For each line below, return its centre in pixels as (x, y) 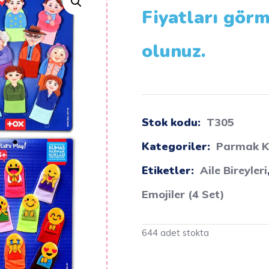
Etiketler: (169, 171)
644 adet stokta (175, 233)
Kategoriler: (177, 147)
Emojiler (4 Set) (183, 194)
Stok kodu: (172, 122)
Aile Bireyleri (233, 170)
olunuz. (174, 51)
